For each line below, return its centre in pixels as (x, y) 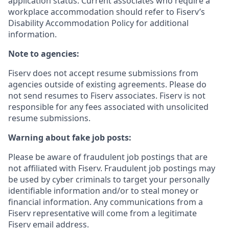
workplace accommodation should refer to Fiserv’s (107, 12)
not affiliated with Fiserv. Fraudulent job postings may (112, 168)
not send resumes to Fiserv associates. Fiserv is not (107, 96)
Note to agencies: (44, 54)
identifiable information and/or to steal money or (104, 191)
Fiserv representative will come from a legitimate (102, 213)
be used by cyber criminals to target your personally (109, 179)
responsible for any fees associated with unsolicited (108, 107)
